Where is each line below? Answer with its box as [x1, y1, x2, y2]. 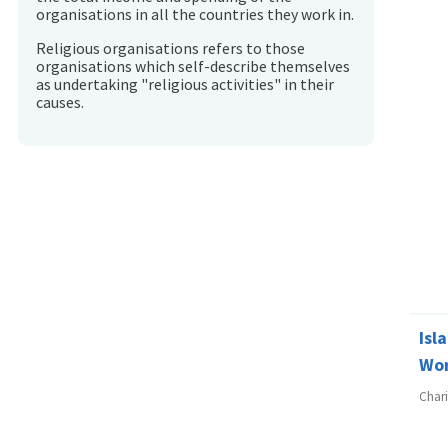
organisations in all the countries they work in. [36, 5, 354, 25]
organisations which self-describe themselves [36, 56, 350, 76]
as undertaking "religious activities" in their [36, 74, 334, 94]
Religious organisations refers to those [36, 38, 305, 58]
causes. [36, 92, 84, 112]
